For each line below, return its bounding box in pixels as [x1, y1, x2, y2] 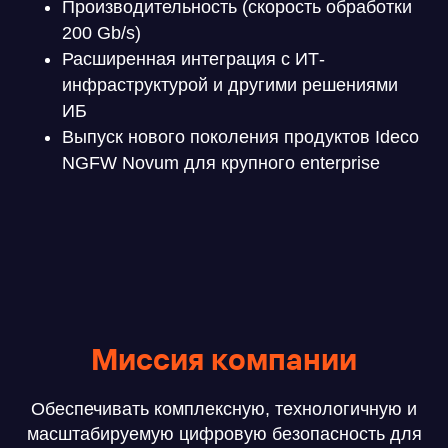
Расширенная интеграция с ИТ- [62, 49, 326, 70]
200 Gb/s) [62, 23, 142, 44]
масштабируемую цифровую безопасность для [26, 424, 422, 445]
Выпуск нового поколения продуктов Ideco [62, 127, 420, 148]
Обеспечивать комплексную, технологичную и [31, 399, 417, 420]
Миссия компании [91, 340, 357, 379]
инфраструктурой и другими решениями [62, 75, 399, 96]
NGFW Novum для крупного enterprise [62, 153, 381, 174]
